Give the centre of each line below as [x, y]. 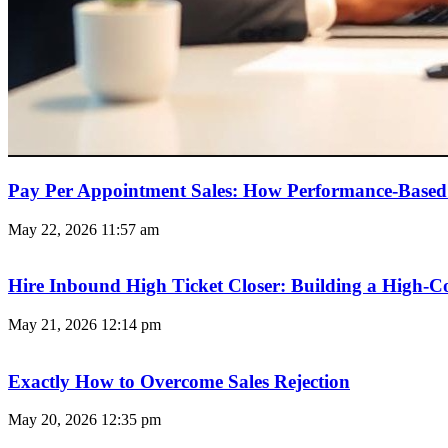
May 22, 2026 [54, 229]
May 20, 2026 [54, 420]
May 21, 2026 [54, 324]
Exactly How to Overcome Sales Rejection [179, 381]
